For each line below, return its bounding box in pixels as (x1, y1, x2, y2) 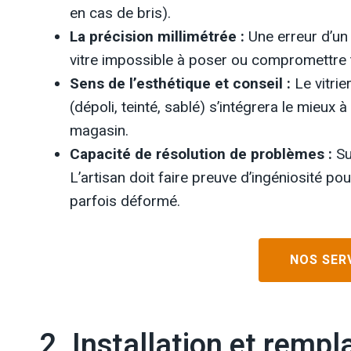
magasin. (70, 121, 128, 139)
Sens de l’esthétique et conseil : (70, 74, 291, 92)
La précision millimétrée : (70, 27, 244, 45)
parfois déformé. (70, 192, 180, 210)
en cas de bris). (70, 4, 171, 22)
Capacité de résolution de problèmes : (70, 145, 332, 163)
